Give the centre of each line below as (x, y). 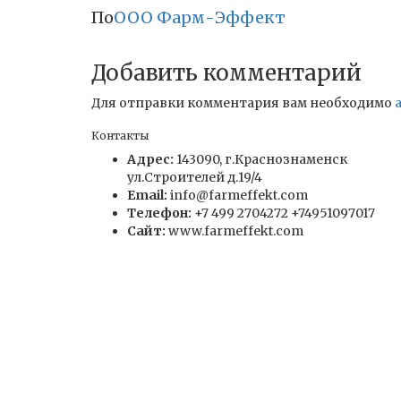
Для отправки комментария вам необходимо (243, 103)
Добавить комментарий (226, 73)
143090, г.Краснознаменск (260, 159)
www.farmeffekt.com (235, 231)
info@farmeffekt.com (238, 195)
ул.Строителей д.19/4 (195, 177)
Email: (147, 195)
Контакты (120, 136)
